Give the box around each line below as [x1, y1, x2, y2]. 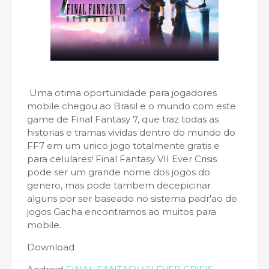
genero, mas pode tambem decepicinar [27, 180, 211, 191]
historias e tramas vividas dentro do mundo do [27, 127, 235, 138]
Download [27, 241, 74, 253]
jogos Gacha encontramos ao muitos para [27, 206, 216, 217]
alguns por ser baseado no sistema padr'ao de [27, 193, 237, 204]
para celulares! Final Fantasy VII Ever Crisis [27, 153, 217, 165]
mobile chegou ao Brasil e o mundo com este [27, 100, 236, 112]
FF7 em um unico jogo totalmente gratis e [27, 140, 220, 151]
